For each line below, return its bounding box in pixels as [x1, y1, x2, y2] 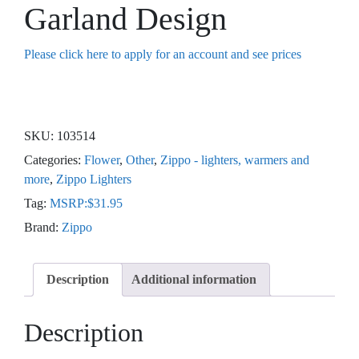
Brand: [24, 220, 62, 234]
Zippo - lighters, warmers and [160, 153, 309, 167]
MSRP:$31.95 [50, 196, 123, 210]
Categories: [24, 153, 84, 167]
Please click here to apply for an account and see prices [24, 47, 301, 61]
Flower [84, 153, 119, 167]
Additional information [131, 272, 256, 286]
